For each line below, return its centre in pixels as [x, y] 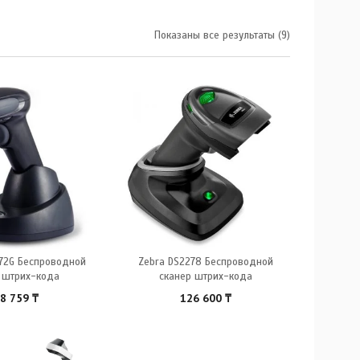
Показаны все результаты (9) [222, 35]
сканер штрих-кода [206, 276]
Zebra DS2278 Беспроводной [206, 262]
